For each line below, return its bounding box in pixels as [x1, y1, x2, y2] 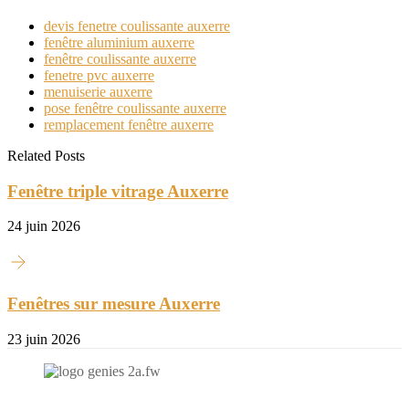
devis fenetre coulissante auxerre [44, 17, 230, 34]
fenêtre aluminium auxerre [44, 34, 194, 50]
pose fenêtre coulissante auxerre [44, 100, 226, 116]
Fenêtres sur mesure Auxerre [7, 294, 220, 314]
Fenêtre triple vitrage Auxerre [7, 181, 228, 201]
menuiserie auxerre [44, 83, 152, 100]
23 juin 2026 [7, 330, 80, 347]
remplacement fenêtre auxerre [44, 116, 214, 132]
